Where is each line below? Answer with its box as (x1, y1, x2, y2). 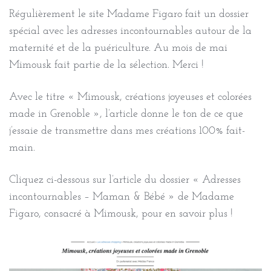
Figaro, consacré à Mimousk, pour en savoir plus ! (9, 207, 233, 220)
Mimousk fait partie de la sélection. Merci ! (9, 59, 204, 71)
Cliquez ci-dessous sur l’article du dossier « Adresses (9, 174, 241, 186)
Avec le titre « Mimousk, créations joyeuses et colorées (9, 91, 252, 103)
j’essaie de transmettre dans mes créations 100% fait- (9, 125, 245, 137)
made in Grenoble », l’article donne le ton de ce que (9, 108, 243, 120)
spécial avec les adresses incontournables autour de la (9, 25, 252, 37)
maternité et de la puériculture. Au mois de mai (9, 42, 227, 54)
